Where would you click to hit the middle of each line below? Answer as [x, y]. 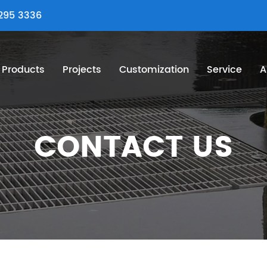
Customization [154, 70]
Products [24, 70]
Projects [82, 70]
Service [225, 70]
